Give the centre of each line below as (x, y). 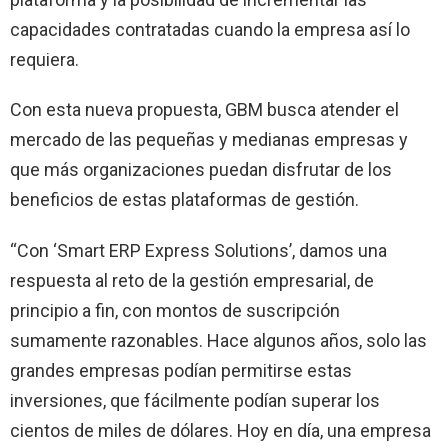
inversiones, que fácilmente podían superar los (195, 400)
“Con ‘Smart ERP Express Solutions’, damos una (198, 250)
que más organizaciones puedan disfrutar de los (201, 169)
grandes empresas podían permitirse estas (181, 370)
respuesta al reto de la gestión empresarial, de (192, 280)
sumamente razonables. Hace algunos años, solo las (218, 340)
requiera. (44, 59)
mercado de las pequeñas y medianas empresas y (209, 139)
